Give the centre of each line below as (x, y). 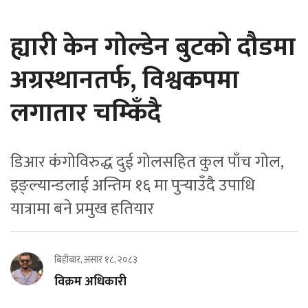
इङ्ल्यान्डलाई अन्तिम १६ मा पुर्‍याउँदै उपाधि (133, 186)
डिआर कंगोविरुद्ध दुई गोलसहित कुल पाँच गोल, (147, 163)
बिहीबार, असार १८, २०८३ (96, 260)
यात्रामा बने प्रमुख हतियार (82, 209)
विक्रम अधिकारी (90, 282)
